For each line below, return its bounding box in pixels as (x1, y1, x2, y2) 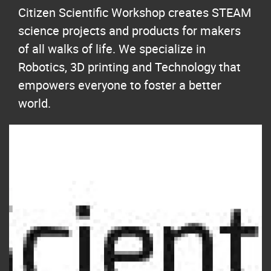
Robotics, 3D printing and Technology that (18, 58, 241, 75)
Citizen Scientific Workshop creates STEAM (18, 4, 251, 21)
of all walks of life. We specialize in (18, 40, 206, 57)
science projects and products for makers (18, 22, 241, 39)
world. (18, 94, 51, 111)
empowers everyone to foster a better (18, 76, 221, 93)
